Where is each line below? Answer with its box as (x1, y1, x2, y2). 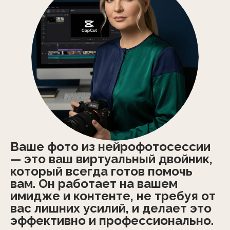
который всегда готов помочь (10, 163, 193, 179)
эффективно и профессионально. (10, 213, 214, 228)
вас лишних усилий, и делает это (10, 200, 212, 216)
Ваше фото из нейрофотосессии (10, 139, 210, 154)
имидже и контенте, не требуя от (10, 188, 216, 203)
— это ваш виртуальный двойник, (10, 151, 213, 166)
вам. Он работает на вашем (10, 176, 178, 191)
